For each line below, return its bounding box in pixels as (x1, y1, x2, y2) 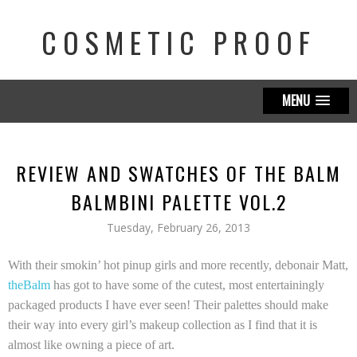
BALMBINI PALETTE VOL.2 (70, 187, 287, 216)
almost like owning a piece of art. (8, 338, 175, 351)
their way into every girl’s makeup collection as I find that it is (8, 318, 317, 331)
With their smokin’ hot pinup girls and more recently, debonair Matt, (8, 258, 348, 272)
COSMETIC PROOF (41, 21, 316, 63)
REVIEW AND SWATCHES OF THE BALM (16, 159, 341, 187)
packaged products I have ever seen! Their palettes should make (8, 298, 328, 312)
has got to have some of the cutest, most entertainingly (53, 278, 324, 292)
